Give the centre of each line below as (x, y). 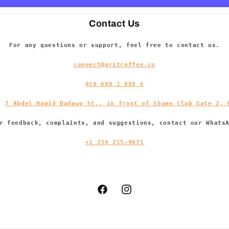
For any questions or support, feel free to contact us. (114, 45)
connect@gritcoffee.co (114, 65)
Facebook (116, 195)
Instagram (142, 195)
